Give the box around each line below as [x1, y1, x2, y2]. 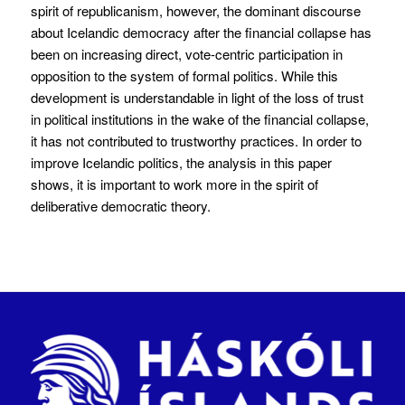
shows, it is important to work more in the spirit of [30, 174, 318, 193]
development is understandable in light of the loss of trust [30, 87, 363, 107]
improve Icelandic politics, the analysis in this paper [30, 152, 332, 172]
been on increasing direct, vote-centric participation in [30, 43, 343, 63]
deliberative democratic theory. [30, 195, 211, 215]
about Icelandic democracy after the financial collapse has [30, 22, 372, 42]
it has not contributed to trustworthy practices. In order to [30, 130, 362, 150]
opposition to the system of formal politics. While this [30, 65, 338, 85]
